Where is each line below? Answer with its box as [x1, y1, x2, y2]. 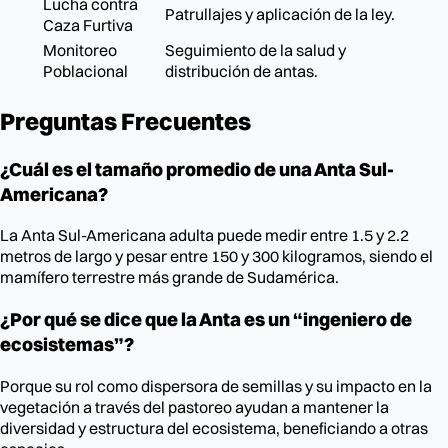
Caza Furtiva [43, 14, 133, 35]
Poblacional [43, 60, 128, 81]
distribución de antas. [165, 60, 318, 81]
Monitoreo [43, 39, 117, 60]
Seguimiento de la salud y [165, 39, 346, 60]
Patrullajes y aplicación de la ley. [165, 3, 395, 24]
